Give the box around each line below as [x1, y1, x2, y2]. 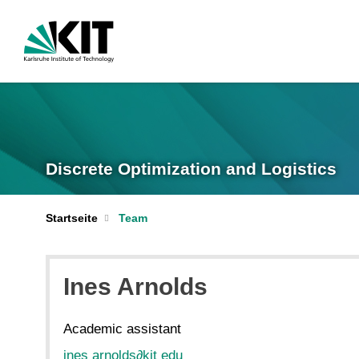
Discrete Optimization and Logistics [46, 159, 337, 179]
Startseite [46, 212, 98, 224]
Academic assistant [63, 321, 181, 337]
